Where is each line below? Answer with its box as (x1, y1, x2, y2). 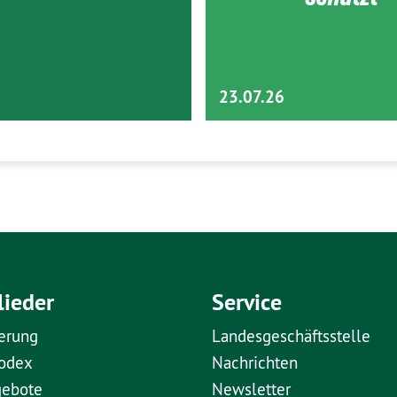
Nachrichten (212, 352, 298, 374)
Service (212, 286, 282, 318)
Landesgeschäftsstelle (212, 325, 370, 347)
